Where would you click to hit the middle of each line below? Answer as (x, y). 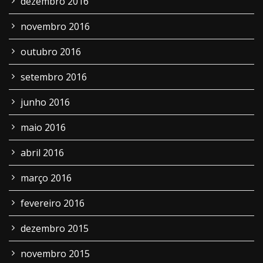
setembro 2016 (54, 77)
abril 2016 (42, 153)
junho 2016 (45, 102)
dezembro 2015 (55, 228)
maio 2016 (43, 127)
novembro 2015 (55, 254)
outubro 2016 (51, 52)
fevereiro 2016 (53, 203)
